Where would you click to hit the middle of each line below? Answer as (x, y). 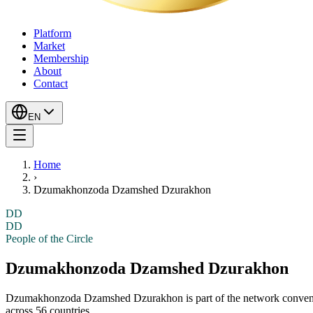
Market (49, 46)
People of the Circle (49, 239)
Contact (51, 83)
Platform (52, 33)
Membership (61, 58)
